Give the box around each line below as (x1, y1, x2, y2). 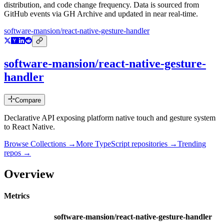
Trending (177, 139, 206, 148)
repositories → (129, 139, 177, 148)
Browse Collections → (4, 139, 76, 148)
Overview (4, 167, 54, 180)
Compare (15, 96, 41, 104)
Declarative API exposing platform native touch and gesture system (4, 113, 215, 122)
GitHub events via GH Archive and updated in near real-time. (4, 9, 198, 18)
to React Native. (4, 122, 55, 131)
